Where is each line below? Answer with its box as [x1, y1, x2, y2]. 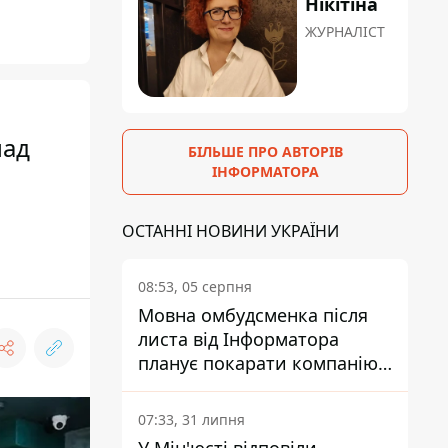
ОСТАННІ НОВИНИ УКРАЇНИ [122, 220, 339, 243]
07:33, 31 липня [138, 410, 245, 430]
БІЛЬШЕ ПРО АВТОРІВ [187, 142, 343, 162]
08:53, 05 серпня [138, 277, 252, 297]
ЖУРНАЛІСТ [305, 22, 386, 42]
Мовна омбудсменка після [138, 303, 368, 328]
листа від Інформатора [138, 327, 339, 352]
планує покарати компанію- [138, 351, 384, 376]
